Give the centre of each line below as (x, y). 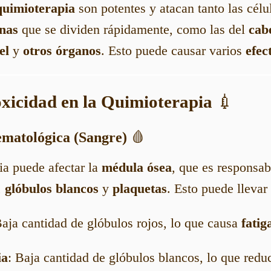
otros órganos (62, 50)
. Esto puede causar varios (173, 50)
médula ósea (137, 168)
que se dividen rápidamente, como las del (133, 29)
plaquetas (140, 189)
